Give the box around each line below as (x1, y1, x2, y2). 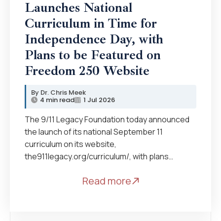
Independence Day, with (25, 31, 163, 48)
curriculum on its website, (25, 139, 116, 150)
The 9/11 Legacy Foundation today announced (25, 114, 189, 125)
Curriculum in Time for (25, 15, 157, 32)
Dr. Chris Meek (40, 88, 86, 98)
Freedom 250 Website (25, 63, 149, 79)
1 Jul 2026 (83, 95, 115, 105)
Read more (82, 174, 131, 188)
